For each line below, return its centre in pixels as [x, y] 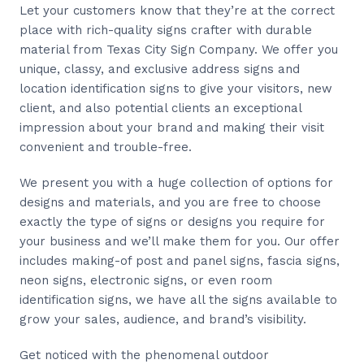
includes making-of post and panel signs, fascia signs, [180, 260]
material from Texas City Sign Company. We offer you [179, 49]
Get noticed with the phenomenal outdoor [144, 355]
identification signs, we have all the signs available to [178, 299]
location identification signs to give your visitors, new [176, 88]
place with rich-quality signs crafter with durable [166, 30]
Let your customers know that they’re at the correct [177, 10]
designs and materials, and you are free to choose [170, 202]
